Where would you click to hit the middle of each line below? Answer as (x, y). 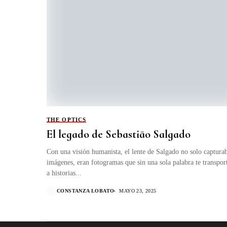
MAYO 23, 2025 (138, 191)
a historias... (64, 173)
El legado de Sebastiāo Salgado (119, 134)
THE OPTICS (66, 119)
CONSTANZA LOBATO (86, 191)
